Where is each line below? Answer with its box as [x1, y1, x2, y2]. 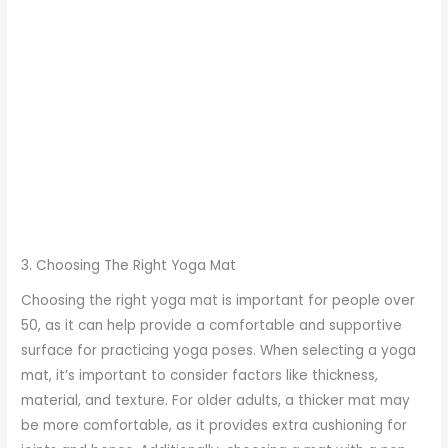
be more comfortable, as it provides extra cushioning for [21, 415, 408, 435]
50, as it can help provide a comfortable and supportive [21, 315, 403, 335]
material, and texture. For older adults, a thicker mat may [21, 390, 411, 410]
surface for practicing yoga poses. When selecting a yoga [21, 340, 417, 360]
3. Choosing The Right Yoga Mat [21, 256, 237, 276]
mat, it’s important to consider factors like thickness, [21, 365, 379, 385]
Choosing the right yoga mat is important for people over [21, 290, 416, 310]
